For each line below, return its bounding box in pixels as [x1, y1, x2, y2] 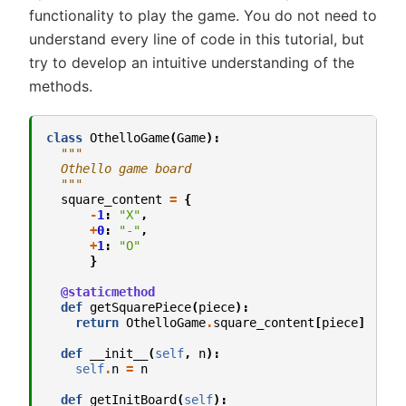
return [75, 314, 119, 330]
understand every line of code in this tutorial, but [29, 30, 364, 49]
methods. [29, 77, 92, 96]
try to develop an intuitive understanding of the [29, 53, 354, 72]
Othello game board [46, 160, 191, 176]
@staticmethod [61, 284, 155, 299]
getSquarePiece [90, 299, 191, 314]
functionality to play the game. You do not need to [29, 6, 377, 25]
